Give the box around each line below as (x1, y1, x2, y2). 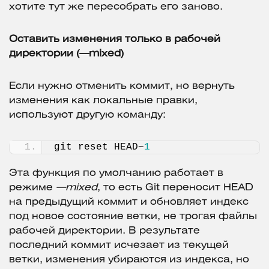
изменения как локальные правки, (9, 96, 198, 106)
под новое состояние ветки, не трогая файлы (9, 212, 257, 222)
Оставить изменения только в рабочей (9, 35, 220, 44)
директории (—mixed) (9, 49, 124, 59)
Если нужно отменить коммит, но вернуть (9, 82, 235, 91)
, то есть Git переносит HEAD (97, 183, 253, 193)
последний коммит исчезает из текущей (9, 241, 229, 250)
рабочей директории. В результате (9, 226, 200, 236)
